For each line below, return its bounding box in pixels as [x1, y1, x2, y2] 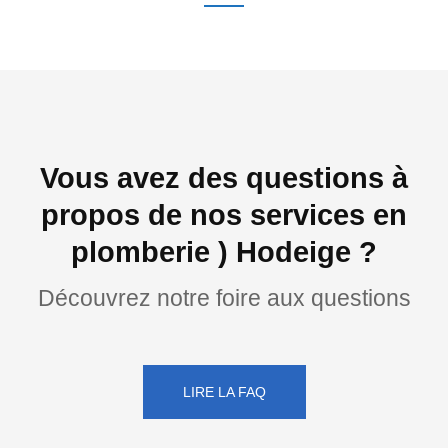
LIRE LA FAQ [182, 384, 266, 401]
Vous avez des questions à [40, 162, 408, 195]
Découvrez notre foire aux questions [37, 285, 411, 312]
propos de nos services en [41, 199, 407, 232]
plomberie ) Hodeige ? [71, 236, 377, 269]
